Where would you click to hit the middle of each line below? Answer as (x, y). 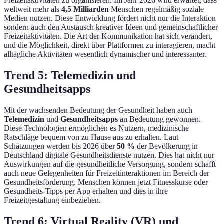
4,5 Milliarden (85, 9)
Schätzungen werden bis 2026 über (60, 146)
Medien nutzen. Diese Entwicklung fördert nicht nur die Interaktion (110, 18)
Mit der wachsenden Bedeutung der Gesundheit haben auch (98, 110)
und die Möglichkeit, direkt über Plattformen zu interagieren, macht (110, 45)
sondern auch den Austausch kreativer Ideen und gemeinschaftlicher (111, 27)
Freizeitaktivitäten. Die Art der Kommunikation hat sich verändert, (108, 36)
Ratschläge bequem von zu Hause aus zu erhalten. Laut (91, 137)
